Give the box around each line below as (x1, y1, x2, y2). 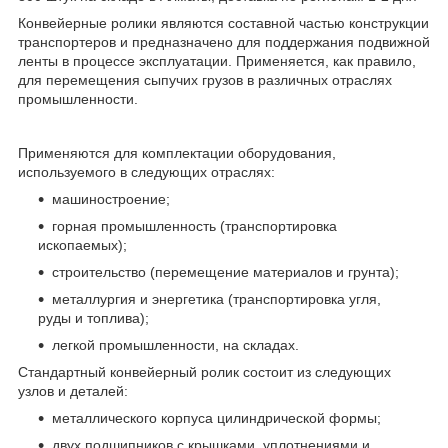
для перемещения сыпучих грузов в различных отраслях (18, 72, 392, 89)
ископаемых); (38, 237, 127, 254)
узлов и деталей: (18, 383, 128, 400)
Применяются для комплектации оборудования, (18, 145, 336, 162)
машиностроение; (52, 191, 170, 208)
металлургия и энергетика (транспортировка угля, (52, 291, 381, 308)
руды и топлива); (38, 310, 149, 327)
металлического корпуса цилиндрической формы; (52, 410, 381, 427)
